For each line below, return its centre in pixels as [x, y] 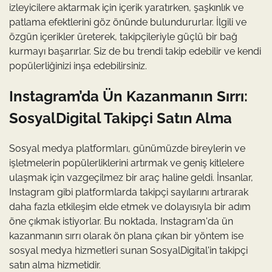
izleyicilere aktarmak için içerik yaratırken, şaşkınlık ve [126, 7]
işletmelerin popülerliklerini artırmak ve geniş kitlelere [127, 163]
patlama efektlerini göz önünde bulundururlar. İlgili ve [128, 22]
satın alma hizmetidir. [55, 265]
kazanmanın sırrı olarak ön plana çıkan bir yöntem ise [126, 236]
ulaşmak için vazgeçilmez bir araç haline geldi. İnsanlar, [131, 177]
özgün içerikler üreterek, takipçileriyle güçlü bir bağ [123, 36]
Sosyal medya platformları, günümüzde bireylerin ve [127, 148]
